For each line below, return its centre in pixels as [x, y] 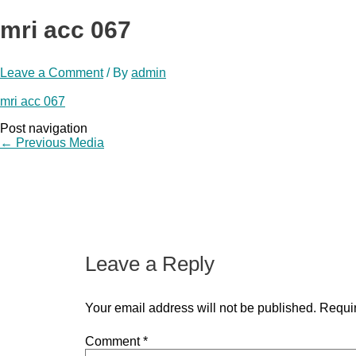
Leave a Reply [149, 263]
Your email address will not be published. [200, 308]
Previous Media [58, 142]
